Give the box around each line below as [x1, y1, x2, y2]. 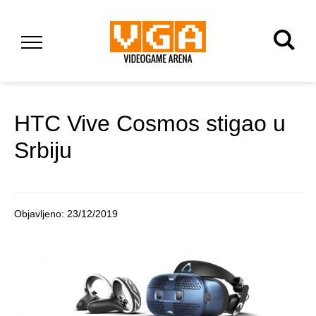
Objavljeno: [14, 208, 67, 220]
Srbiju [14, 138, 72, 164]
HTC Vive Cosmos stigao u [14, 111, 286, 137]
